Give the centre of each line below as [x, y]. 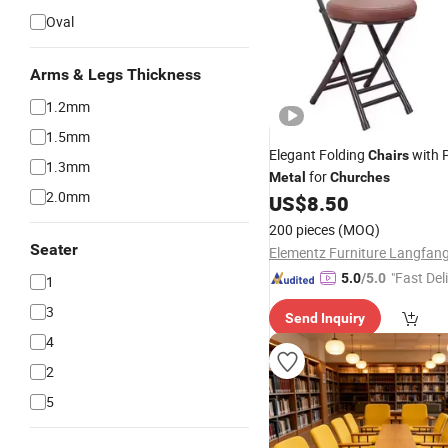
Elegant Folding [318, 154]
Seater [54, 249]
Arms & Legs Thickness [115, 74]
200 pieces [302, 229]
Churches [360, 177]
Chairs [388, 155]
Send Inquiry [325, 318]
